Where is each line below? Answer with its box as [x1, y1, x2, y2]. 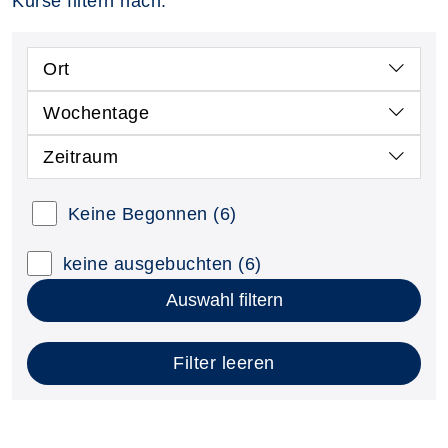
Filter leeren [173, 352, 275, 373]
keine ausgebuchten [62, 253, 233, 274]
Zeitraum [43, 146, 118, 167]
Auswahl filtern [165, 289, 283, 310]
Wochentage [43, 102, 149, 123]
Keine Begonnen [67, 203, 208, 224]
